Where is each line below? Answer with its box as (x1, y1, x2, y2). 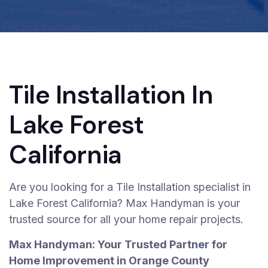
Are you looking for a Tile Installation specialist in (9, 181, 251, 193)
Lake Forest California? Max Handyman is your (9, 197, 240, 209)
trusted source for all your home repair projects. (9, 213, 246, 226)
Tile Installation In (9, 78, 214, 111)
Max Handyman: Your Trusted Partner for (9, 238, 227, 251)
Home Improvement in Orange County (9, 254, 209, 267)
